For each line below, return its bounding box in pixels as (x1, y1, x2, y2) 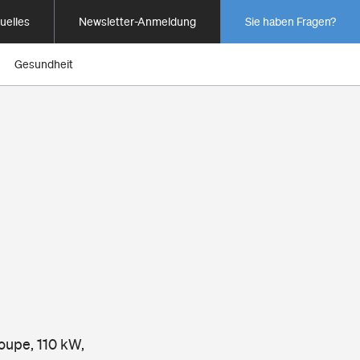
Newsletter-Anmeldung (79, 15, 196, 28)
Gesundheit (14, 58, 73, 71)
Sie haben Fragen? (245, 15, 336, 28)
